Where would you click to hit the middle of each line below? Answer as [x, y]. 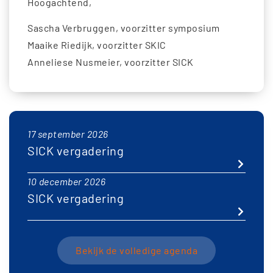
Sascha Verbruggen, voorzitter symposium [124, 28]
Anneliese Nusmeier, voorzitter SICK [111, 62]
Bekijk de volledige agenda [136, 250]
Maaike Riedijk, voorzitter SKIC [97, 45]
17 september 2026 [68, 133]
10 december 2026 [66, 181]
